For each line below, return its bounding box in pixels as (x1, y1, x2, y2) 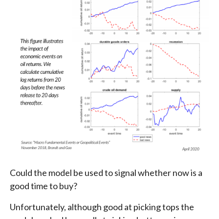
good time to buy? (10, 180, 77, 191)
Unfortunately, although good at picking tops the (10, 201, 194, 212)
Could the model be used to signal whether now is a (10, 167, 202, 178)
